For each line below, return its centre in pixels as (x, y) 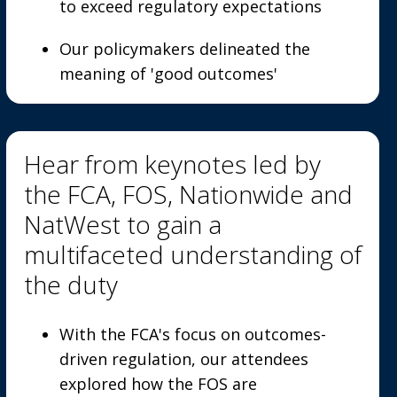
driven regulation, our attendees (183, 359)
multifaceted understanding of (192, 254)
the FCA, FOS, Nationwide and (188, 194)
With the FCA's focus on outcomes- (192, 334)
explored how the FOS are (158, 384)
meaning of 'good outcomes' (168, 74)
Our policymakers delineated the (184, 49)
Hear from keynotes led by (172, 164)
